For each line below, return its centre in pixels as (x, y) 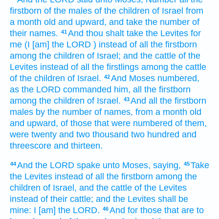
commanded (87, 89)
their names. (34, 33)
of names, (114, 112)
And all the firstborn (168, 100)
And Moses (133, 78)
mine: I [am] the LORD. (55, 210)
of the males (68, 11)
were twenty (33, 134)
